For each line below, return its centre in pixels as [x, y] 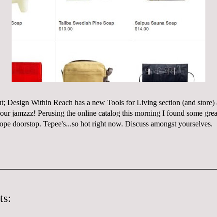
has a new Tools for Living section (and [135, 103]
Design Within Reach [40, 103]
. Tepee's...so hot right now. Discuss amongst [109, 124]
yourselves [194, 124]
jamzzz [23, 113]
